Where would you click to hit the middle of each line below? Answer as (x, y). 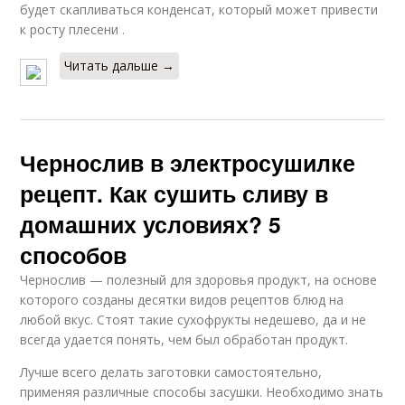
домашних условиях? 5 (151, 224)
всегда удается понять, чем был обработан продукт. (184, 339)
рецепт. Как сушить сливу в (174, 193)
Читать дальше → (120, 66)
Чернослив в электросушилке (188, 163)
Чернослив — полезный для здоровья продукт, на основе (199, 280)
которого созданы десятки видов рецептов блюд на (182, 300)
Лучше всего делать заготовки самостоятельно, (171, 372)
